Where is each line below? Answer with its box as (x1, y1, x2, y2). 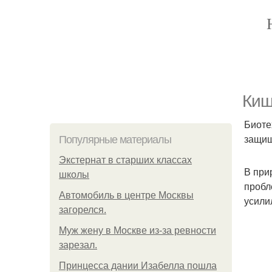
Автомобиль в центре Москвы (59, 190, 194, 200)
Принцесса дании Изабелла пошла (59, 260, 217, 271)
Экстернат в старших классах (59, 155, 192, 165)
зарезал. (59, 240, 97, 250)
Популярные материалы (59, 134, 171, 146)
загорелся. (59, 205, 106, 215)
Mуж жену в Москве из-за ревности (59, 225, 216, 236)
